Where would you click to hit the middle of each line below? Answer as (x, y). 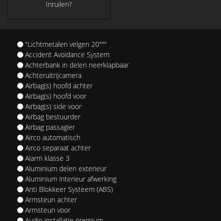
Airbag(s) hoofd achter (58, 85)
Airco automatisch (52, 137)
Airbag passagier (49, 127)
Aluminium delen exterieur (65, 168)
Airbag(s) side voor (52, 106)
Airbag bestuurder (52, 116)
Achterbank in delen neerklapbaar (76, 65)
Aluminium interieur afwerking (70, 179)
